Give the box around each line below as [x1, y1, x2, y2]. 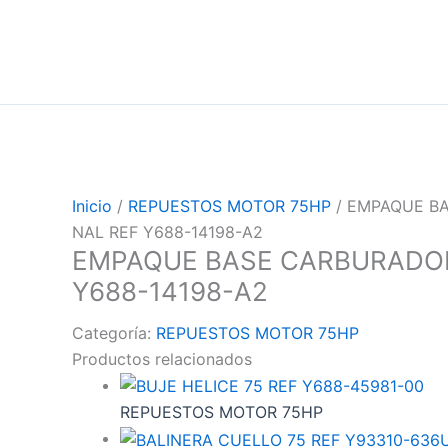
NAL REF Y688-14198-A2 [72, 221, 263, 242]
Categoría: [72, 322, 156, 343]
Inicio [72, 195, 112, 216]
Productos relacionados [72, 348, 252, 369]
